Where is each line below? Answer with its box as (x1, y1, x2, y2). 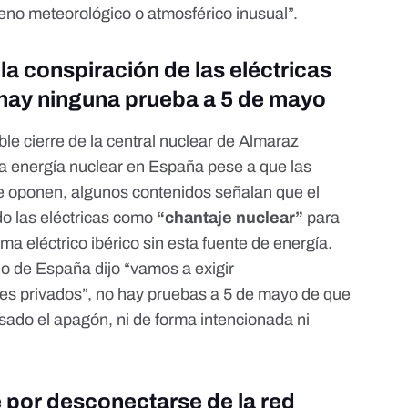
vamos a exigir (130, 260, 235, 279)
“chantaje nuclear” (157, 209, 304, 228)
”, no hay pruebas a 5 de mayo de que (82, 285, 352, 304)
